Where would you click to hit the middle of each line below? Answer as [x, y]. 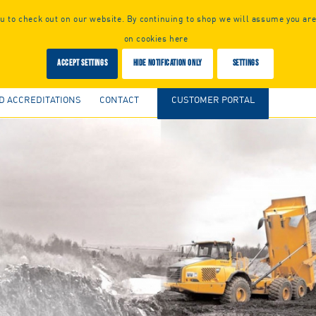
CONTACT [119, 99]
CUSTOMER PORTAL [213, 99]
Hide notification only [168, 63]
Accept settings [83, 63]
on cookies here [156, 39]
